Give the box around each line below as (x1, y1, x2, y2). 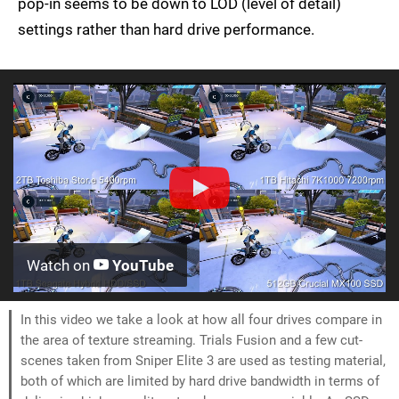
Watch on (27, 256, 94, 275)
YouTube (109, 256, 174, 275)
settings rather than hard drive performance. (18, 20, 314, 39)
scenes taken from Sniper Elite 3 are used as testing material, (20, 353, 386, 370)
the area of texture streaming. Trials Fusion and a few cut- (20, 332, 362, 349)
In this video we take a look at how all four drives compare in (20, 312, 382, 329)
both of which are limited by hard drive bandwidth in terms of (20, 373, 379, 390)
